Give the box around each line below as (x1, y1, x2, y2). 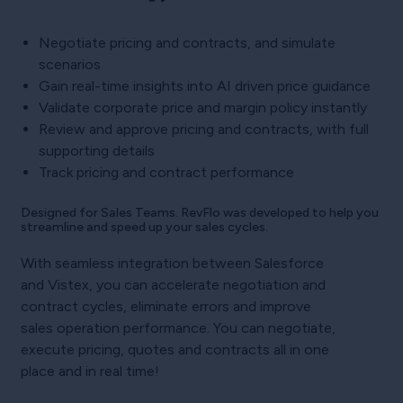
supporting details (38, 142, 155, 160)
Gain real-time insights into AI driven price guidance (38, 77, 371, 95)
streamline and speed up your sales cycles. (20, 219, 268, 236)
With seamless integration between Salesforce (20, 255, 324, 273)
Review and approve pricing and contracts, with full (38, 121, 369, 139)
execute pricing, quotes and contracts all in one (20, 341, 329, 359)
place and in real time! (20, 363, 159, 381)
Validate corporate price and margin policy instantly (38, 99, 367, 117)
